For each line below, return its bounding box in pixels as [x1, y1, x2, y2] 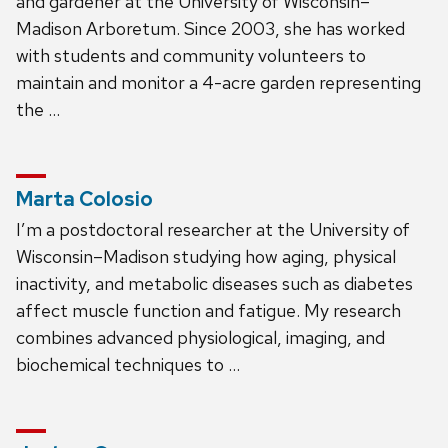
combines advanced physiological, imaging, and [16, 325, 385, 349]
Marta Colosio [16, 185, 153, 212]
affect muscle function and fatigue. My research [16, 298, 401, 322]
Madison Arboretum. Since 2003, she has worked [16, 16, 405, 40]
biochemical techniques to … [16, 352, 240, 376]
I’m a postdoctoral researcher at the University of [16, 217, 410, 241]
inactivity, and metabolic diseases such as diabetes [16, 271, 413, 295]
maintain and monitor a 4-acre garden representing [16, 70, 421, 94]
